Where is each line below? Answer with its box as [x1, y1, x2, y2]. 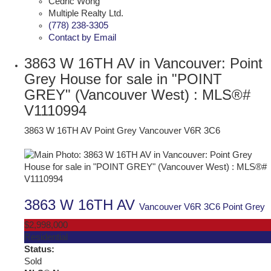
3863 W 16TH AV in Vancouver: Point [24, 54, 263, 71]
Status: [24, 244, 54, 254]
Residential [24, 232, 68, 242]
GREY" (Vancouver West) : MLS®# [24, 86, 250, 103]
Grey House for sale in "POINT [24, 70, 222, 87]
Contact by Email [48, 32, 116, 42]
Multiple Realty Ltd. [48, 8, 123, 18]
